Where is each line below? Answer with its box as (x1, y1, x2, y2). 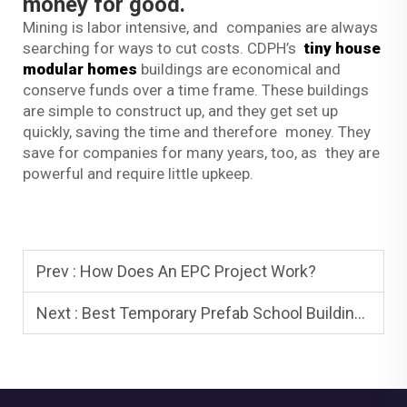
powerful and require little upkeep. (23, 164, 253, 183)
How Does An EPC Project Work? (80, 261, 316, 281)
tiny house (303, 38, 381, 57)
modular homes (23, 59, 137, 78)
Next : (36, 303, 82, 323)
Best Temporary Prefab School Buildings (82, 303, 354, 323)
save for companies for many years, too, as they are (23, 143, 380, 162)
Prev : (36, 261, 80, 281)
